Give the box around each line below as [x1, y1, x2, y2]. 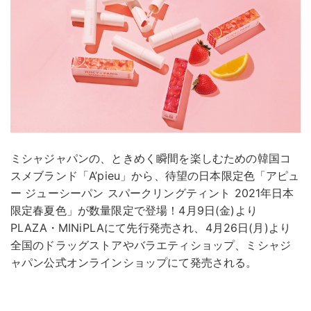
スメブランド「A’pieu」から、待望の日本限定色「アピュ [10, 168, 300, 183]
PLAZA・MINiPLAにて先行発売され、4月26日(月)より [10, 220, 292, 235]
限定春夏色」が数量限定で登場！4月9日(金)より [10, 203, 258, 217]
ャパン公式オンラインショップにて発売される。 [10, 255, 258, 269]
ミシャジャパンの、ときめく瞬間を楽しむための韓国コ [10, 151, 292, 165]
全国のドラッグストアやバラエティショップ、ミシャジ [10, 237, 292, 252]
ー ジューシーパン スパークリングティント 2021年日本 [10, 185, 294, 200]
